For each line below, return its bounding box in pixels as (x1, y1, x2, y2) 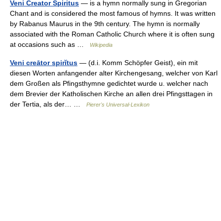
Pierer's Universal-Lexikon (86, 101, 149, 108)
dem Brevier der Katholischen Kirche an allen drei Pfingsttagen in (10, 89, 213, 98)
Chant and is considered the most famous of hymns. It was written (10, 9, 216, 17)
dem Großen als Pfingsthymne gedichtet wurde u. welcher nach (10, 79, 208, 87)
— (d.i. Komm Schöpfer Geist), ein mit (77, 58, 198, 67)
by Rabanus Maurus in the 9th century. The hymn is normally (10, 19, 200, 28)
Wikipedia (90, 41, 112, 48)
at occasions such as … (10, 40, 90, 48)
